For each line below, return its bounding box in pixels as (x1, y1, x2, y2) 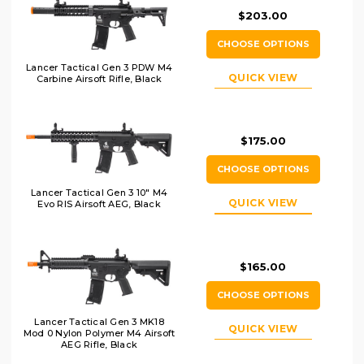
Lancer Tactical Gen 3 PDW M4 (26, 61, 172, 73)
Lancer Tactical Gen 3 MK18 (34, 315, 164, 327)
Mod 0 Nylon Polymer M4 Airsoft (23, 327, 175, 339)
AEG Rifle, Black (61, 338, 137, 350)
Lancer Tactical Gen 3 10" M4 (31, 187, 167, 199)
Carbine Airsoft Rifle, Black (36, 72, 162, 84)
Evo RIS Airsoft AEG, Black (37, 198, 161, 210)
